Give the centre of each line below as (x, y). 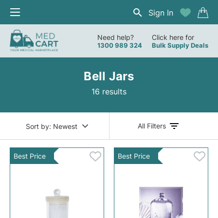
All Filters (152, 126)
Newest (65, 126)
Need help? (116, 37)
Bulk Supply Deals (180, 45)
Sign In (161, 13)
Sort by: (38, 126)
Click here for (173, 37)
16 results (109, 91)
